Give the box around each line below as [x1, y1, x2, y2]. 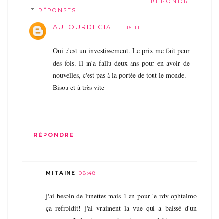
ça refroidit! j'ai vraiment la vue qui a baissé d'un [46, 203, 197, 213]
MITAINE [46, 170, 76, 176]
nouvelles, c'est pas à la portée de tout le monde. [53, 70, 186, 80]
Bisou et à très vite [53, 83, 104, 92]
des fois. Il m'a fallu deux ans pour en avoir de [53, 58, 190, 68]
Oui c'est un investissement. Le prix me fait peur [53, 46, 190, 56]
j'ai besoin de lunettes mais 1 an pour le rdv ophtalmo [46, 191, 197, 201]
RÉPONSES [38, 7, 76, 14]
